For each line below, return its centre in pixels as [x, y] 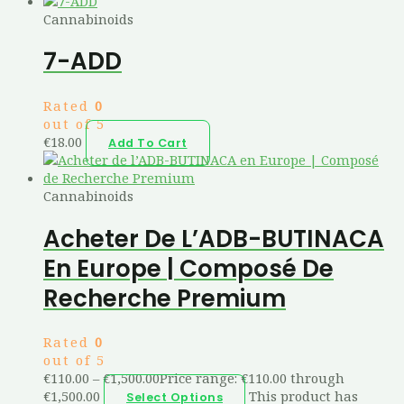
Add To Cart [148, 142]
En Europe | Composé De [188, 268]
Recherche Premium [165, 298]
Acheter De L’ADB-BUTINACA [214, 239]
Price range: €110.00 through [252, 378]
